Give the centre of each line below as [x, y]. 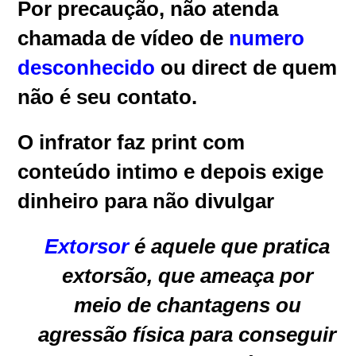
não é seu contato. [108, 97]
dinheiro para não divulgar [146, 201]
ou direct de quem [246, 67]
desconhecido [87, 67]
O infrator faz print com [132, 142]
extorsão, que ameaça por [187, 275]
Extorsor [87, 246]
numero [267, 38]
